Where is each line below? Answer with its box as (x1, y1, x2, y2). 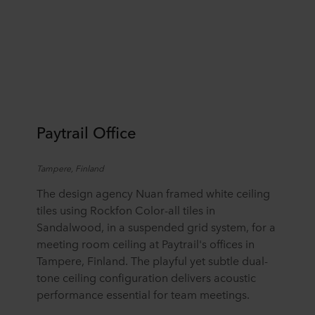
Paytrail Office (37, 120, 136, 143)
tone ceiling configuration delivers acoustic (37, 269, 256, 285)
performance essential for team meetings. (37, 285, 250, 302)
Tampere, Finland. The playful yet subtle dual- (37, 252, 268, 268)
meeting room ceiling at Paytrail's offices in (37, 235, 255, 251)
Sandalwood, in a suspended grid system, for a (37, 218, 276, 234)
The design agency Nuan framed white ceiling (37, 184, 270, 200)
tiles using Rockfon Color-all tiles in (37, 201, 215, 217)
